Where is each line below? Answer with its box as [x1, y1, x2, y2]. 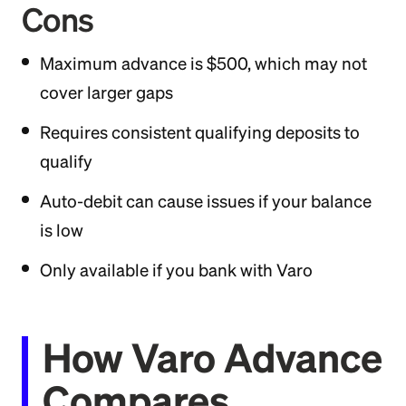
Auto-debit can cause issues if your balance [40, 191, 372, 211]
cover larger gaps [40, 82, 173, 102]
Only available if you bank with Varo [40, 260, 313, 280]
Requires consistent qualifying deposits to [40, 122, 360, 142]
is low [40, 220, 83, 240]
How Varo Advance [43, 334, 382, 380]
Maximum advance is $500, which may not [40, 53, 367, 73]
